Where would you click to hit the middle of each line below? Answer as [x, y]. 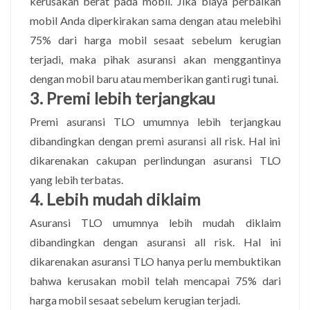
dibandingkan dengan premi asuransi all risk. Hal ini [155, 140]
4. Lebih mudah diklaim [115, 199]
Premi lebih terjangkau [130, 98]
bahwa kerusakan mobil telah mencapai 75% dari [155, 280]
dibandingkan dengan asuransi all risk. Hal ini [155, 241]
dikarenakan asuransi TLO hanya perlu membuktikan [155, 261]
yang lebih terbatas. [76, 179]
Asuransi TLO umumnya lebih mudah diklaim [155, 222]
